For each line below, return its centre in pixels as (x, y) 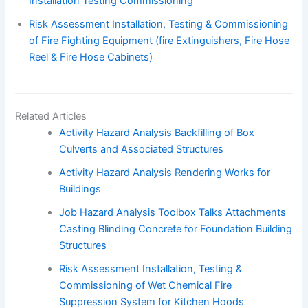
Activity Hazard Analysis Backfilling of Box (157, 133)
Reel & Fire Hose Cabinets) (91, 57)
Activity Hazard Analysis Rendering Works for (165, 173)
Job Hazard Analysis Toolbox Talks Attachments (173, 213)
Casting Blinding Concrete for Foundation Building (176, 229)
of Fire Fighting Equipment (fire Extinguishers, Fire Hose (159, 41)
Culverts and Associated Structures (142, 150)
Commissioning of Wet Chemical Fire (146, 286)
